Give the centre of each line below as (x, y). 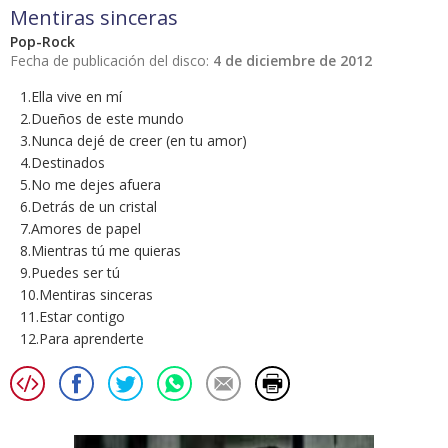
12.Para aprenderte (82, 339)
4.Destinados (62, 163)
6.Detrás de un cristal (88, 207)
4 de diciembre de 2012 (292, 61)
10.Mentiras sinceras (86, 295)
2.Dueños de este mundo (102, 119)
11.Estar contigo (72, 317)
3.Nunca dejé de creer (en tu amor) (133, 141)
